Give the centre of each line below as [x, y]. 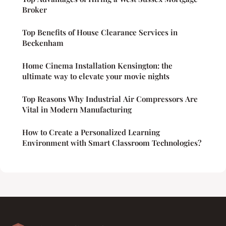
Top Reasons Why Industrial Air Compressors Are [110, 99]
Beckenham [43, 43]
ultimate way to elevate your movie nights [96, 76]
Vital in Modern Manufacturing [77, 110]
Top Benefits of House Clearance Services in [100, 33]
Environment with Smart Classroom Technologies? [112, 143]
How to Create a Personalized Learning [91, 132]
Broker [35, 10]
